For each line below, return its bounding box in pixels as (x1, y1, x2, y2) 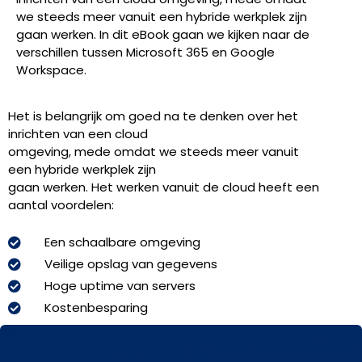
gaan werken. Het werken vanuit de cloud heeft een (8, 178, 319, 196)
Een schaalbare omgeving (44, 233, 200, 250)
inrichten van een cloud (8, 124, 148, 142)
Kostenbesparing (44, 298, 148, 316)
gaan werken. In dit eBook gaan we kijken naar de (16, 26, 309, 44)
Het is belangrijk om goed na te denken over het (8, 107, 298, 124)
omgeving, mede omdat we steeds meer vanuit (8, 142, 299, 160)
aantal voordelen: (8, 196, 114, 213)
